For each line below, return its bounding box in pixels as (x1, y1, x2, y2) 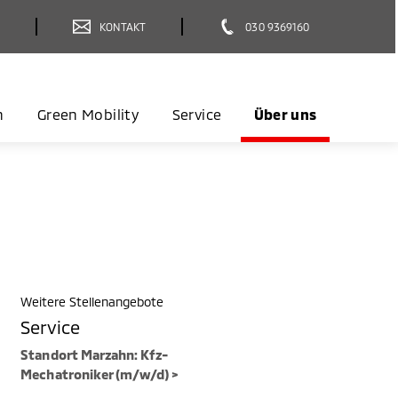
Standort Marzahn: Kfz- (20, 346, 169, 362)
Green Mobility (37, 106, 139, 123)
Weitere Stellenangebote (20, 293, 164, 309)
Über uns (253, 106, 317, 123)
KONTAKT (99, 20, 147, 33)
